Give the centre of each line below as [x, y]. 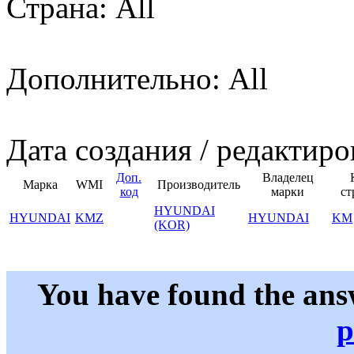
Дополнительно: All [137, 79]
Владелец [288, 178]
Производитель [199, 185]
